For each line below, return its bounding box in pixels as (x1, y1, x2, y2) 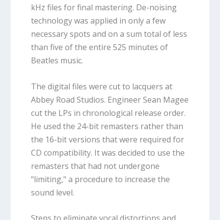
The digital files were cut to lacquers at (30, 81, 172, 92)
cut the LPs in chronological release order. (30, 107, 186, 118)
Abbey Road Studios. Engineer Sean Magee (30, 94, 189, 105)
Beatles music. (30, 55, 83, 66)
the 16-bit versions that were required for (30, 134, 184, 145)
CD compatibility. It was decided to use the (30, 147, 185, 158)
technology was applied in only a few (30, 15, 165, 27)
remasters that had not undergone (30, 160, 160, 171)
